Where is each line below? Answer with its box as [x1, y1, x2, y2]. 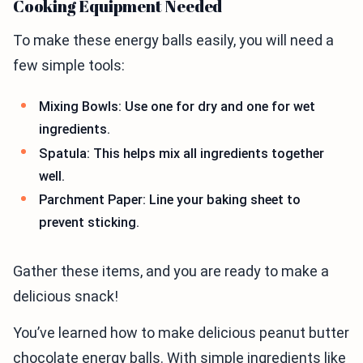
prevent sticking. [39, 215, 139, 231]
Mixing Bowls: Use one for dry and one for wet [39, 99, 315, 114]
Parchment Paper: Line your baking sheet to [39, 192, 301, 208]
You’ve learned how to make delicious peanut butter [13, 323, 349, 341]
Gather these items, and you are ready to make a [13, 262, 329, 280]
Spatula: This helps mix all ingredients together [39, 145, 324, 161]
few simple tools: [13, 57, 125, 74]
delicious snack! [13, 287, 118, 305]
